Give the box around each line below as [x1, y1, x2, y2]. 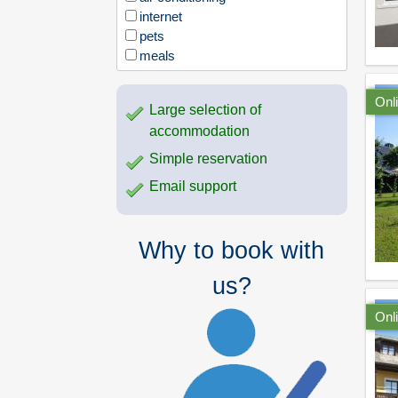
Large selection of [149, 102, 261, 118]
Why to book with [139, 237, 325, 265]
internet [139, 9, 182, 25]
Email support [149, 179, 236, 195]
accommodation [149, 123, 250, 139]
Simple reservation [149, 151, 267, 167]
